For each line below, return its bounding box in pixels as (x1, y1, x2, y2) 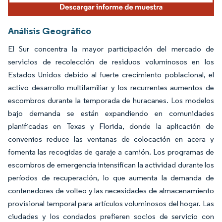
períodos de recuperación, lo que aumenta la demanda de (8, 173, 214, 183)
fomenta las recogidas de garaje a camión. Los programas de (8, 147, 214, 157)
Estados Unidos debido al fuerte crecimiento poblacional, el (8, 70, 214, 80)
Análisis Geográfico (8, 25, 91, 37)
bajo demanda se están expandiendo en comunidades (8, 109, 214, 118)
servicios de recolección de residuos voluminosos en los (8, 57, 214, 67)
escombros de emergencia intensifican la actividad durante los (8, 160, 214, 170)
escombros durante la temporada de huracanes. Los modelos (8, 96, 214, 106)
